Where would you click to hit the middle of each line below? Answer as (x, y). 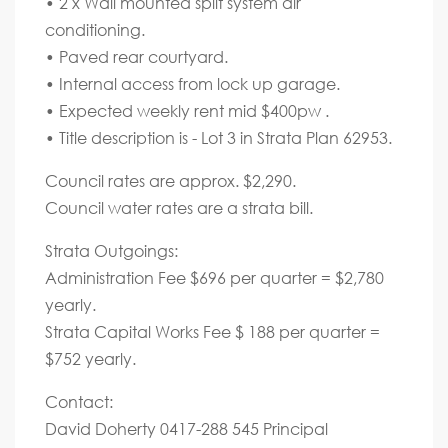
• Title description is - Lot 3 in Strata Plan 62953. (218, 137)
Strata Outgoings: (111, 250)
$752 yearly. (90, 358)
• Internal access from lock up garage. (192, 83)
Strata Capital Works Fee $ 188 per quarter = (212, 331)
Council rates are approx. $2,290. (170, 180)
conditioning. (95, 29)
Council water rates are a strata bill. (179, 207)
